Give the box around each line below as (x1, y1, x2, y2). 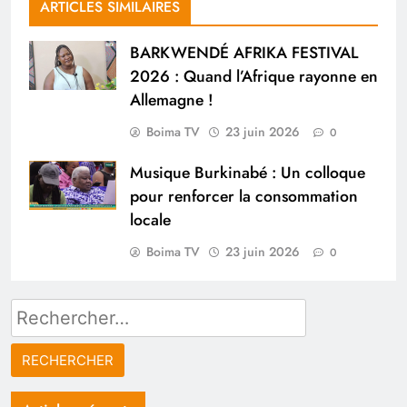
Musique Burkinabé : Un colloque (130, 161, 365, 185)
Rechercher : (10, 298, 104, 323)
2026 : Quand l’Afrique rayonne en (130, 65, 378, 89)
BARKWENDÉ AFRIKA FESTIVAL (130, 41, 358, 65)
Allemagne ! (130, 88, 213, 113)
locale (130, 208, 171, 233)
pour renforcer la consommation (130, 184, 358, 209)
